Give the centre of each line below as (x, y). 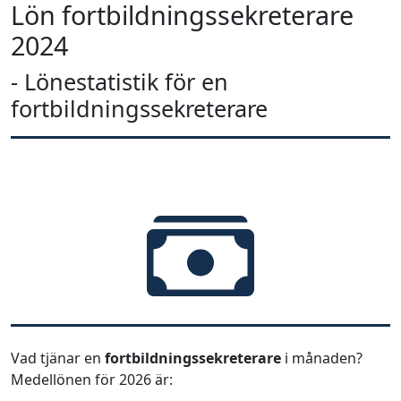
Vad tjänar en (58, 358)
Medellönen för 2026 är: (92, 380)
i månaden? (324, 358)
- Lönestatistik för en (119, 81)
